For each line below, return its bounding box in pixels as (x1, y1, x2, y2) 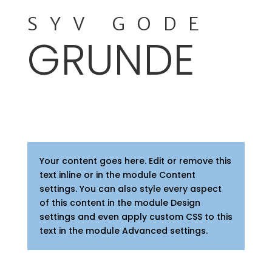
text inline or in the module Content (39, 169, 195, 181)
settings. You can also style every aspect (39, 183, 222, 195)
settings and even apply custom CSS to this (39, 211, 233, 223)
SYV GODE (27, 12, 211, 35)
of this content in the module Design (39, 197, 200, 209)
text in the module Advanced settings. (39, 225, 208, 237)
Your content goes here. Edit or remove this (39, 155, 231, 167)
